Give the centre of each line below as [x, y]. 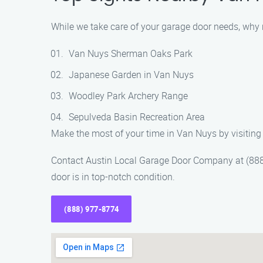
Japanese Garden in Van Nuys [131, 75]
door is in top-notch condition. [113, 177]
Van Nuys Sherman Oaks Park [131, 53]
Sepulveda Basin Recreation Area [137, 117]
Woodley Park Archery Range [128, 96]
